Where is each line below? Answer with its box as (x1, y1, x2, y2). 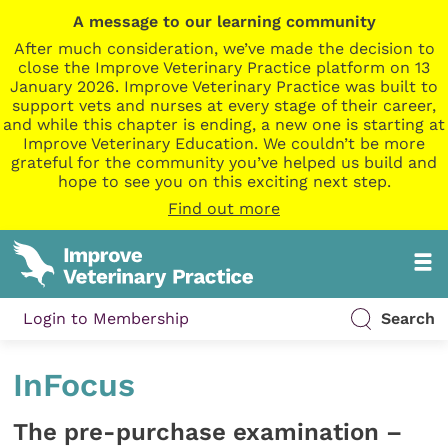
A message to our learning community (72, 12, 376, 31)
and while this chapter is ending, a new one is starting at (3, 115, 445, 134)
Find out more (168, 199, 280, 218)
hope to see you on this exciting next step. (57, 172, 391, 191)
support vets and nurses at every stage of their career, (12, 96, 436, 115)
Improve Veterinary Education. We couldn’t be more (23, 134, 425, 153)
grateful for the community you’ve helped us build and (11, 153, 437, 172)
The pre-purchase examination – (13, 417, 403, 446)
